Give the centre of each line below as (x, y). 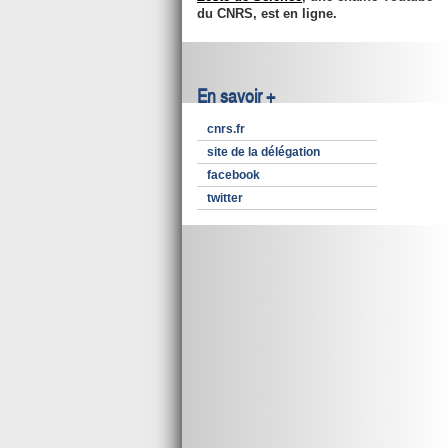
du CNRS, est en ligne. (267, 13)
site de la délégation (263, 152)
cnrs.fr (226, 129)
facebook (233, 175)
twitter (225, 198)
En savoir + (236, 97)
